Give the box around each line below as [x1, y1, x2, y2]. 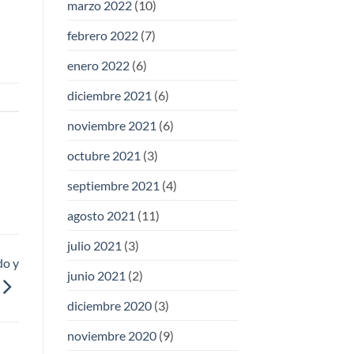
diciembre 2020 [66, 298, 152, 314]
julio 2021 [66, 238, 122, 254]
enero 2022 [66, 58, 130, 73]
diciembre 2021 [66, 88, 152, 104]
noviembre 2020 [66, 328, 156, 344]
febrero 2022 [66, 28, 138, 43]
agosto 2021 [66, 208, 135, 224]
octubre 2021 [66, 148, 141, 164]
